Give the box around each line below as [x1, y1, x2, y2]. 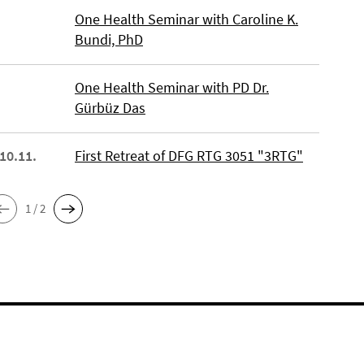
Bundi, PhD [74, 29, 143, 49]
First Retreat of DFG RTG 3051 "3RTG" [74, 145, 303, 165]
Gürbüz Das [74, 97, 145, 117]
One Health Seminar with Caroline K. [74, 9, 298, 28]
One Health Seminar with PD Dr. [74, 77, 269, 97]
